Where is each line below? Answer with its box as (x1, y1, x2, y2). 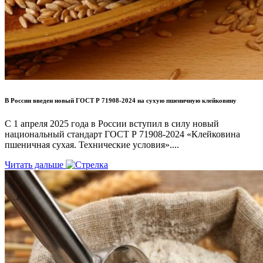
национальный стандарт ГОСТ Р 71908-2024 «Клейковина (5, 129, 240, 140)
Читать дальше (5, 160, 66, 170)
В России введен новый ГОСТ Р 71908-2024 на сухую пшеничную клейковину (5, 97, 237, 104)
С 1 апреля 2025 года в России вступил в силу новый (5, 119, 219, 129)
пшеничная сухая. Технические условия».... (5, 140, 179, 150)
